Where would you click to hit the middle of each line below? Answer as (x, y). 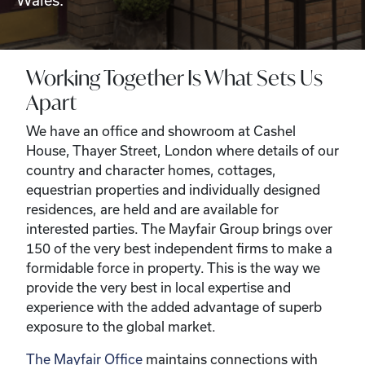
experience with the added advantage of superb (174, 307)
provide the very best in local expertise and (158, 287)
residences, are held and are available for (152, 209)
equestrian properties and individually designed (173, 189)
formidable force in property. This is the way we (173, 268)
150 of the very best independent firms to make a (179, 248)
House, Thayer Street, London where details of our (182, 150)
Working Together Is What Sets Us (174, 78)
